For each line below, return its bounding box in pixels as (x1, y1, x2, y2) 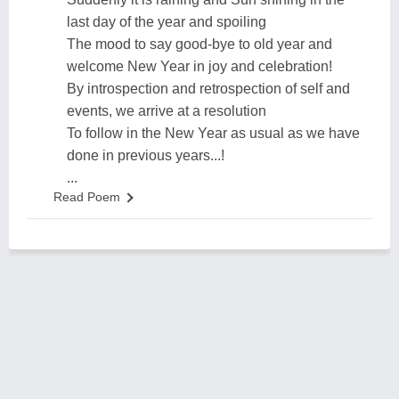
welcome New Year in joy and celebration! (67, 59, 332, 74)
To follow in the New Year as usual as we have (67, 126, 360, 141)
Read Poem (53, 190, 120, 204)
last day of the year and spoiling (67, 14, 266, 29)
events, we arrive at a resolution (67, 103, 266, 118)
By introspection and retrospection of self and (67, 81, 350, 96)
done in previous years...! (67, 148, 224, 163)
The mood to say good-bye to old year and (67, 37, 332, 52)
